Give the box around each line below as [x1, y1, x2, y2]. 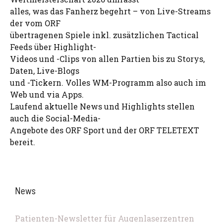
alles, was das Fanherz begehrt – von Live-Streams [10, 6, 211, 16]
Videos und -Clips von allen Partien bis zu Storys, [10, 54, 205, 64]
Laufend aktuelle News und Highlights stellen [10, 101, 195, 111]
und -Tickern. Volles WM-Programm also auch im [10, 77, 206, 88]
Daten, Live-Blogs [10, 65, 79, 76]
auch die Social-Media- [10, 113, 101, 123]
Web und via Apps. [10, 89, 84, 100]
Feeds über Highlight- [10, 42, 96, 52]
